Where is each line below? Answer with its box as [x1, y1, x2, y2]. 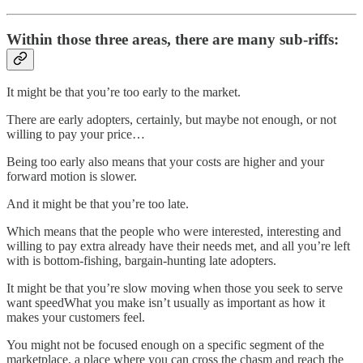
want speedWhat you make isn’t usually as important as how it [6, 296, 325, 310]
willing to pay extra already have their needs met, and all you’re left [6, 239, 350, 254]
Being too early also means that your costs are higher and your [6, 155, 324, 169]
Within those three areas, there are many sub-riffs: [6, 30, 339, 48]
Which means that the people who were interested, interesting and [6, 224, 341, 239]
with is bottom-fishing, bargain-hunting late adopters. [6, 254, 276, 268]
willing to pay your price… [6, 127, 145, 142]
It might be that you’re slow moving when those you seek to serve [6, 281, 343, 296]
